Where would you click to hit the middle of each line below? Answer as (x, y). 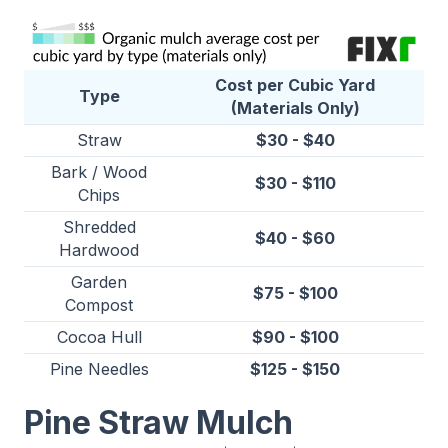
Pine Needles (99, 369)
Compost (99, 305)
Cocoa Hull (99, 337)
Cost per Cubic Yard (295, 85)
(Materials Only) (295, 108)
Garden (99, 282)
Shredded (99, 227)
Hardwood (99, 250)
